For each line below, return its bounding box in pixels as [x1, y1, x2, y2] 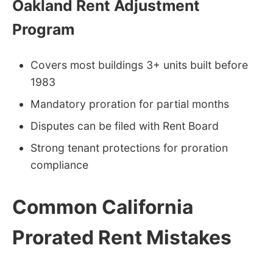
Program [12, 20, 74, 39]
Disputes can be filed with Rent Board [30, 119, 219, 132]
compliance [30, 158, 88, 171]
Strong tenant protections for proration [30, 141, 228, 154]
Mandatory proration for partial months [30, 97, 229, 110]
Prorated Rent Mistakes [12, 225, 232, 249]
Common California [12, 194, 193, 219]
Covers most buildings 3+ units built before [30, 58, 248, 71]
